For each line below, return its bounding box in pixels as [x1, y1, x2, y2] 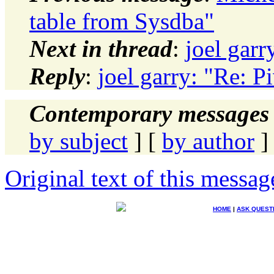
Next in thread [29, 35, 172, 62]
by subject [29, 127, 128, 154]
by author [162, 127, 254, 154]
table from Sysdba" [29, 7, 214, 34]
